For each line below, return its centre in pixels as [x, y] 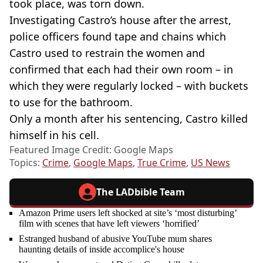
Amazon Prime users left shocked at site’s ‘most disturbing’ [128, 213]
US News [210, 163]
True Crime [162, 163]
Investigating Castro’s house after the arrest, [120, 20]
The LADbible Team [140, 192]
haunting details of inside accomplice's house [102, 249]
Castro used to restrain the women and [107, 53]
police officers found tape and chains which [118, 37]
